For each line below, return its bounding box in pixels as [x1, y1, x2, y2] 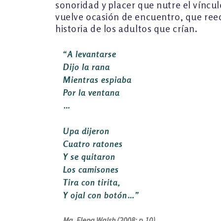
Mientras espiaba [63, 74, 132, 85]
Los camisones [63, 164, 119, 175]
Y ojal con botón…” [63, 189, 140, 200]
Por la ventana [63, 87, 120, 98]
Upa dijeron [63, 125, 110, 136]
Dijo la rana [63, 61, 110, 72]
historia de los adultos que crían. [55, 22, 198, 35]
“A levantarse [63, 48, 116, 59]
